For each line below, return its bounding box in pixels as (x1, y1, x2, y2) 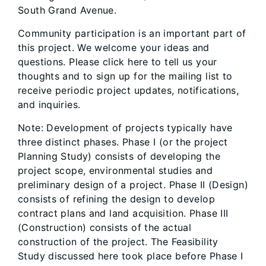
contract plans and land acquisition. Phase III (18, 207, 229, 220)
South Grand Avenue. (18, 4, 117, 17)
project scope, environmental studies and (18, 164, 213, 177)
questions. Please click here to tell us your (18, 56, 217, 68)
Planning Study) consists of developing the (18, 150, 220, 163)
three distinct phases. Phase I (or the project (18, 136, 228, 148)
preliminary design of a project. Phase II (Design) (18, 179, 249, 191)
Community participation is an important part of (18, 27, 246, 40)
